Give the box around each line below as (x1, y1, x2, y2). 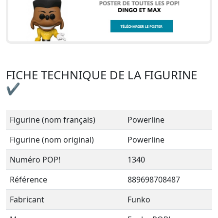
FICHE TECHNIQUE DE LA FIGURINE (6, 67, 197, 83)
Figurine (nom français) (10, 114, 95, 126)
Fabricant (10, 194, 44, 205)
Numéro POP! (10, 154, 60, 165)
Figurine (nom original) (10, 134, 94, 145)
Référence (10, 174, 47, 185)
